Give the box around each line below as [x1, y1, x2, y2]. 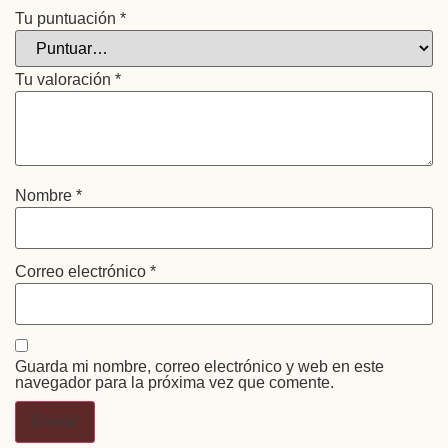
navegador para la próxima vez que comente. [15, 373, 334, 391]
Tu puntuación [15, 9, 120, 27]
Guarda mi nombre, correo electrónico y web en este [15, 357, 384, 375]
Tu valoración [15, 70, 115, 88]
